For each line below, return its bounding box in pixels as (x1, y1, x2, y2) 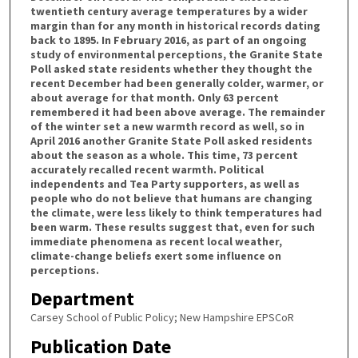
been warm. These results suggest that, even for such (30, 219, 315, 234)
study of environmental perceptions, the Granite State (30, 46, 323, 62)
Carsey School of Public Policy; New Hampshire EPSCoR (30, 310, 294, 325)
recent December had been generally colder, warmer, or (30, 75, 324, 90)
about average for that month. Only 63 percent (30, 89, 279, 105)
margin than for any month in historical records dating (30, 18, 320, 33)
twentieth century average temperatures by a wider (30, 3, 308, 18)
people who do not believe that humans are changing (30, 190, 312, 205)
